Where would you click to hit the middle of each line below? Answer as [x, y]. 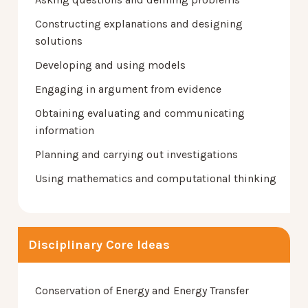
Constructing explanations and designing [139, 23]
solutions [59, 41]
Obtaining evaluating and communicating [140, 113]
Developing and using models [110, 65]
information [65, 130]
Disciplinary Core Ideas [99, 244]
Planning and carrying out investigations [136, 154]
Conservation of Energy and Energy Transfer [142, 290]
